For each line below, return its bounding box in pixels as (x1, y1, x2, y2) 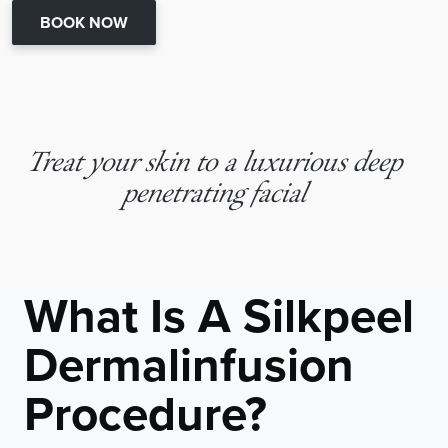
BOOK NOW (39, 11, 128, 35)
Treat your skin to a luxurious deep (24, 148, 401, 181)
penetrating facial (120, 179, 304, 212)
